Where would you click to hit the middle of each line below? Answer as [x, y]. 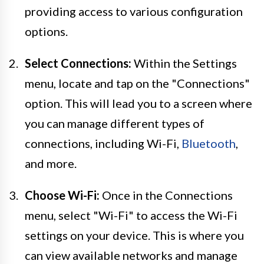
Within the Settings [184, 63]
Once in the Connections [166, 195]
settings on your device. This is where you [134, 235]
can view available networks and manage [131, 255]
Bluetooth [209, 143]
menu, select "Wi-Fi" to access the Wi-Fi [131, 215]
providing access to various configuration [134, 11]
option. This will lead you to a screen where [138, 103]
